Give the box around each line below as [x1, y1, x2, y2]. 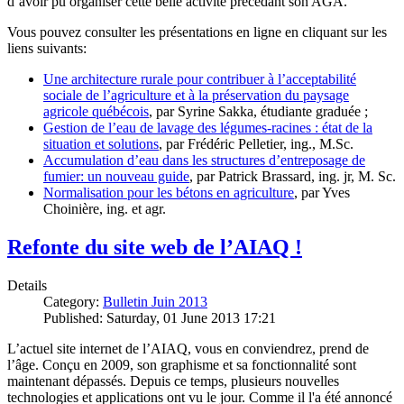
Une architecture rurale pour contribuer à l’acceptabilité [43, 71, 356, 87]
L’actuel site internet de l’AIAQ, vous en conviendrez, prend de [7, 341, 369, 357]
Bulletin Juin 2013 [103, 294, 207, 310]
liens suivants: [7, 41, 87, 57]
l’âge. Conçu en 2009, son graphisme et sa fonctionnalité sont [7, 357, 356, 373]
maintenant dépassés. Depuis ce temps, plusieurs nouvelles [7, 373, 339, 390]
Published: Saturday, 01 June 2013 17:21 [43, 310, 276, 326]
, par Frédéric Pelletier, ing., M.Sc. [159, 136, 353, 152]
